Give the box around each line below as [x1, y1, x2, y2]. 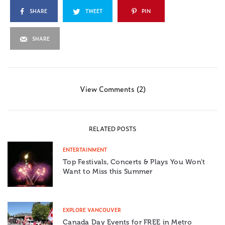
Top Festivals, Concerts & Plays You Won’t [63, 158, 205, 167]
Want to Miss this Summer [63, 167, 153, 176]
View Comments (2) [79, 83, 146, 94]
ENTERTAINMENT [63, 146, 107, 154]
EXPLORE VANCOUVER [63, 206, 121, 214]
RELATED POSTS [89, 124, 136, 134]
